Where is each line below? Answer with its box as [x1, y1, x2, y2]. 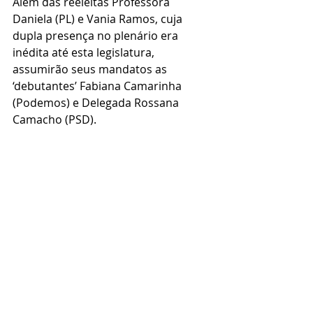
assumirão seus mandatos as [13, 61, 170, 78]
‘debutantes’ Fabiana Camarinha [13, 78, 184, 94]
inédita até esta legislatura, [13, 45, 157, 61]
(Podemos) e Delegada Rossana [13, 95, 182, 111]
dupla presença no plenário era [13, 28, 181, 44]
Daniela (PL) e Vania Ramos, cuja [13, 11, 185, 27]
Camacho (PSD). [13, 112, 96, 128]
